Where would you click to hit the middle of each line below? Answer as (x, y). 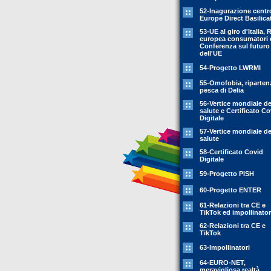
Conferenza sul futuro (235, 46)
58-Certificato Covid (231, 152)
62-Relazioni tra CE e (233, 226)
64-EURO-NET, (223, 263)
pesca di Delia (222, 90)
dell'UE (211, 53)
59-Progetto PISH (227, 174)
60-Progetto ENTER (230, 190)
